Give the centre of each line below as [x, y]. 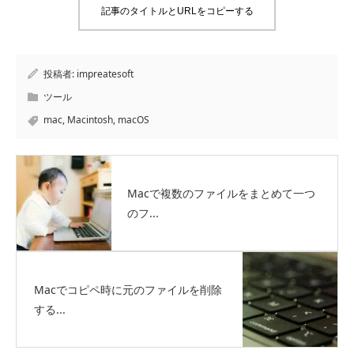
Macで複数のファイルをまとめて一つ [221, 194]
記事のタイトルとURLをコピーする [177, 11]
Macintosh [90, 120]
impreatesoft [105, 74]
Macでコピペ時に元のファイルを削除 [128, 290]
